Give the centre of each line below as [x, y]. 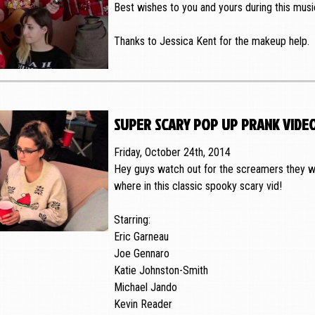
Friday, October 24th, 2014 [172, 153]
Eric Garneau [141, 237]
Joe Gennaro [141, 254]
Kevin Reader [143, 304]
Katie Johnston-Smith [161, 271]
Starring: [132, 220]
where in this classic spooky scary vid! [198, 186]
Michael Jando [145, 288]
